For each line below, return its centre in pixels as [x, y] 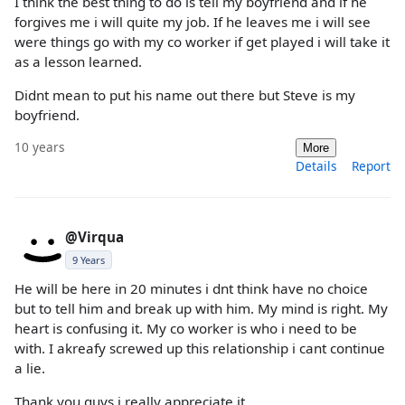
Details [316, 166]
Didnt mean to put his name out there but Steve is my [185, 94]
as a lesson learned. [78, 61]
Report [371, 166]
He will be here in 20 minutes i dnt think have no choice [191, 288]
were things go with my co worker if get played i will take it [202, 41]
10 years [40, 147]
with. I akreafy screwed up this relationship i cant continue [200, 348]
